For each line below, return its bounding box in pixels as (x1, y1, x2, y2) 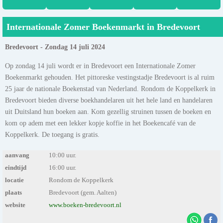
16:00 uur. (48, 164, 76, 171)
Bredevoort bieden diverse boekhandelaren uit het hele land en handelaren (5, 96, 213, 104)
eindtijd (5, 164, 26, 171)
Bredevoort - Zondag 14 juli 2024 (5, 43, 105, 51)
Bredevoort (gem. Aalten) (48, 189, 116, 196)
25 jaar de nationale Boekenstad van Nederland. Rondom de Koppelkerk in (5, 84, 216, 93)
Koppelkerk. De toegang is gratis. (5, 130, 100, 138)
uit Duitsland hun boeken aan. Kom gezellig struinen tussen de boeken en (5, 107, 211, 115)
